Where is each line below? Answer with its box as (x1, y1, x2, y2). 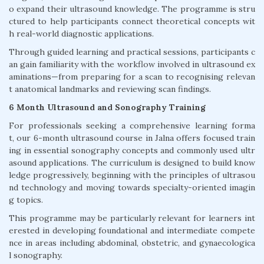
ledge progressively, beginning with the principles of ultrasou (9, 170, 255, 181)
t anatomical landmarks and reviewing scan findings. (9, 84, 211, 95)
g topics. (9, 194, 43, 206)
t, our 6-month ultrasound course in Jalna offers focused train (9, 133, 255, 144)
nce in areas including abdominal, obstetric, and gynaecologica (9, 237, 255, 249)
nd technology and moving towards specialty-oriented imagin (9, 182, 255, 193)
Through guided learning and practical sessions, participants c (9, 47, 255, 58)
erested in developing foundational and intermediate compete (9, 225, 255, 236)
